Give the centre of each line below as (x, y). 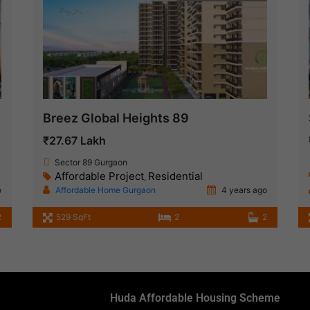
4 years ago (243, 190)
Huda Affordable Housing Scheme (195, 298)
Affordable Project (100, 176)
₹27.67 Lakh (75, 141)
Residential (176, 176)
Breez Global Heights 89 (116, 118)
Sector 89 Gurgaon (91, 163)
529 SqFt (74, 217)
